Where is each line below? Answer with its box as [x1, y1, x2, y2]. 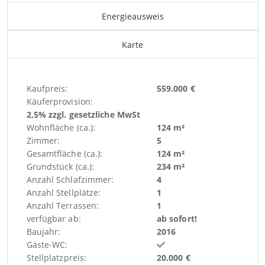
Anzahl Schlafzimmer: [26, 174, 114, 186]
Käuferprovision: [26, 96, 93, 108]
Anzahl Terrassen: [26, 200, 99, 212]
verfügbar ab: [26, 213, 81, 225]
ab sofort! [156, 213, 197, 225]
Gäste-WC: [26, 239, 68, 251]
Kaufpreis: [26, 83, 68, 95]
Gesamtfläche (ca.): [26, 148, 103, 160]
